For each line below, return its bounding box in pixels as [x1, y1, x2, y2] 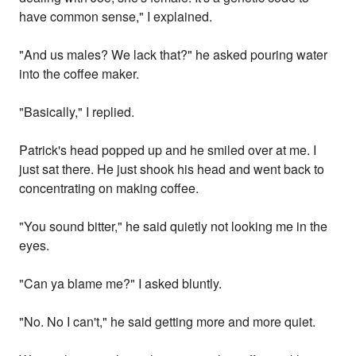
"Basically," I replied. [19, 103, 135, 122]
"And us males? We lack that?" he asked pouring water [19, 45, 328, 64]
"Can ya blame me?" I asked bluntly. [19, 274, 222, 293]
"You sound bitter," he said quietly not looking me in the [19, 217, 328, 236]
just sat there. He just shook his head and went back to [19, 160, 325, 179]
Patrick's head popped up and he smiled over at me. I [19, 141, 317, 160]
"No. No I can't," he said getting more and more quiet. [19, 312, 316, 331]
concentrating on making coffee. [19, 179, 199, 198]
